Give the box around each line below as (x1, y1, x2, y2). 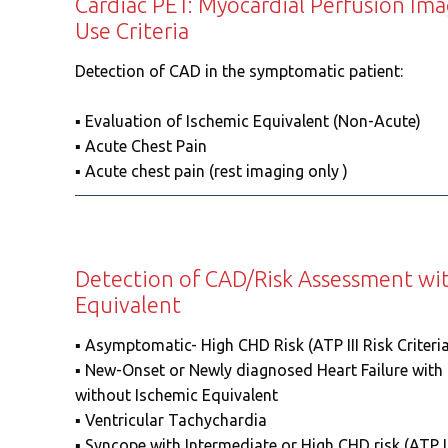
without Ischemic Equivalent (74, 386, 278, 404)
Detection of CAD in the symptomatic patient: (74, 62, 403, 80)
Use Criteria (74, 18, 189, 43)
